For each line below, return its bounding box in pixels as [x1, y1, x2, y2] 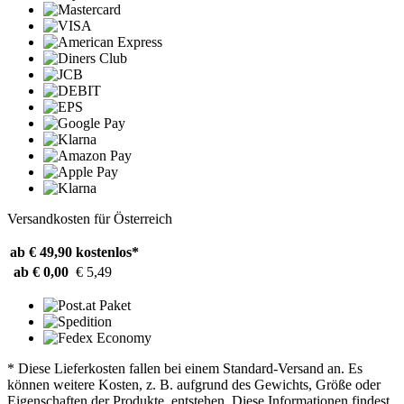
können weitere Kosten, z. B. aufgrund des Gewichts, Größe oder [7, 377, 381, 393]
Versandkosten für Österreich [7, 211, 172, 227]
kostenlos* [76, 244, 139, 261]
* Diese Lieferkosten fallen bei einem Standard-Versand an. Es [7, 361, 363, 377]
